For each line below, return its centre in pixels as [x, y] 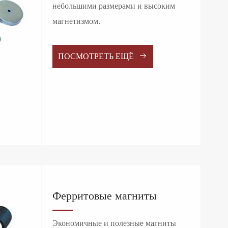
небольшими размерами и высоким [113, 7]
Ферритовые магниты [104, 196]
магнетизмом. [76, 22]
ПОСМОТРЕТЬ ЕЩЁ [97, 57]
